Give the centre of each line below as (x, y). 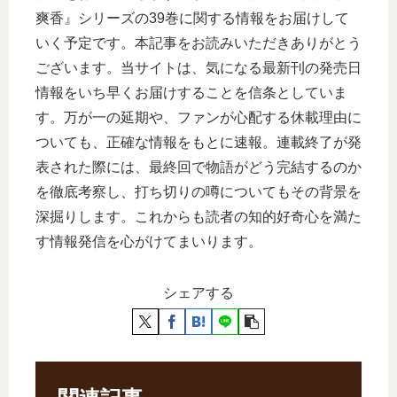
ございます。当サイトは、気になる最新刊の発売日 (198, 68)
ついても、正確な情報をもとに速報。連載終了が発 (198, 143)
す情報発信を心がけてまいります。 (149, 242)
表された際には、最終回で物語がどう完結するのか (198, 167)
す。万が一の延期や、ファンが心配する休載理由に (198, 118)
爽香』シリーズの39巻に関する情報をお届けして (192, 19)
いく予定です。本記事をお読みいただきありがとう (198, 43)
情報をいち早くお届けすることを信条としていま (191, 93)
